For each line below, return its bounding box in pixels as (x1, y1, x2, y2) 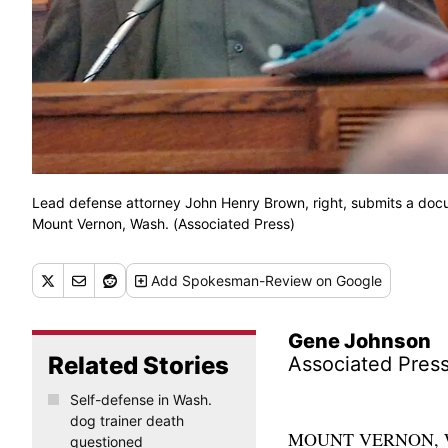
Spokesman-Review (182, 272, 313, 290)
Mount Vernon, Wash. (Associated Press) (32, 215, 295, 233)
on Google (312, 272, 383, 290)
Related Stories (48, 351, 229, 381)
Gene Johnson (288, 329, 431, 354)
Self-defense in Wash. (69, 391, 212, 409)
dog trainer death (69, 412, 184, 430)
